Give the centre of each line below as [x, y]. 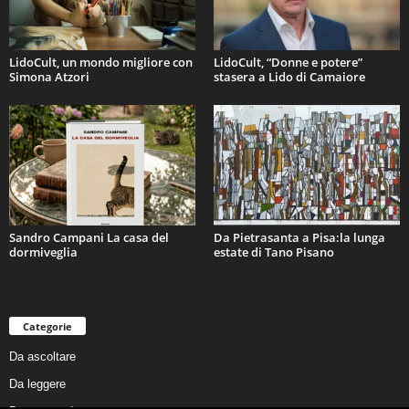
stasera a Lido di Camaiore [289, 77]
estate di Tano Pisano [274, 252]
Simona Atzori [49, 77]
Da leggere [37, 383]
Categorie [47, 326]
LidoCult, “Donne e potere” [288, 63]
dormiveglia [43, 252]
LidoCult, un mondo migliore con [101, 63]
